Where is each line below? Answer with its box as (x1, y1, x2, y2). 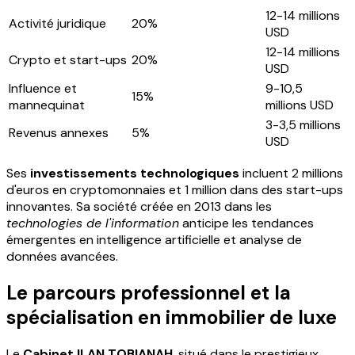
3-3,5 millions (265, 116, 341, 133)
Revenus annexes (9, 124, 109, 141)
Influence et (9, 79, 77, 97)
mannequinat (9, 96, 85, 113)
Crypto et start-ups (9, 51, 127, 68)
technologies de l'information (6, 214, 179, 231)
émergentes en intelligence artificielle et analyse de (6, 231, 302, 248)
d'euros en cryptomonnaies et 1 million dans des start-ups (6, 181, 343, 198)
